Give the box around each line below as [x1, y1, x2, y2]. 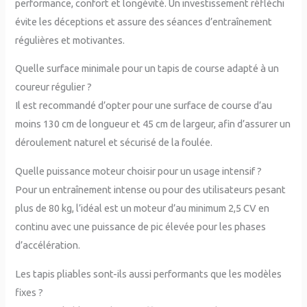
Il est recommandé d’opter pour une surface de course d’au [15, 99, 273, 112]
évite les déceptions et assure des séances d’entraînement [15, 15, 273, 27]
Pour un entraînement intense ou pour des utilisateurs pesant [15, 184, 286, 195]
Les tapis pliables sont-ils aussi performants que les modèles [15, 267, 282, 280]
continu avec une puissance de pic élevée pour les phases [15, 221, 267, 232]
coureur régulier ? [15, 81, 93, 93]
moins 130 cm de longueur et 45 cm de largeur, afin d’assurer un [15, 118, 291, 130]
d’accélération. [15, 239, 81, 251]
